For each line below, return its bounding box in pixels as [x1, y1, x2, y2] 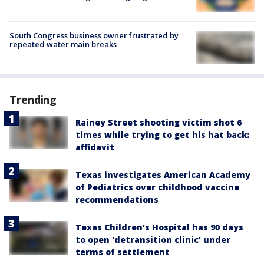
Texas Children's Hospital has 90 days [75, 222, 243, 233]
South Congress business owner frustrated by [9, 29, 179, 41]
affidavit [75, 141, 114, 153]
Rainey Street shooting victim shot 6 [75, 117, 242, 128]
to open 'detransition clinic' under [75, 234, 230, 246]
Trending [9, 93, 57, 107]
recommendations [75, 194, 159, 206]
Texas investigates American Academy [75, 169, 250, 181]
